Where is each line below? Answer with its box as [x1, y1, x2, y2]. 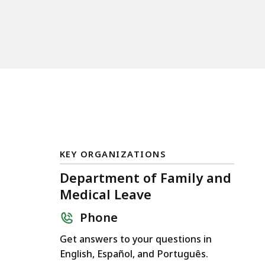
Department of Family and [60, 168, 231, 186]
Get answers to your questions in [60, 232, 212, 246]
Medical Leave [60, 185, 151, 203]
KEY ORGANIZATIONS [60, 147, 167, 160]
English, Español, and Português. [60, 247, 208, 261]
